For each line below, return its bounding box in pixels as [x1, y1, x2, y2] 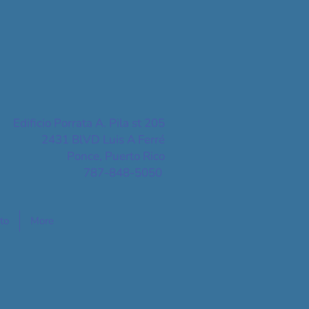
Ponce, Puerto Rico [67, 148, 165, 164]
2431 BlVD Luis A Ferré [41, 132, 165, 148]
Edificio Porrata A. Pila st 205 [13, 115, 165, 131]
